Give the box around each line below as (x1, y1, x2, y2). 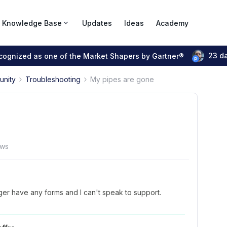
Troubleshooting (25, 75, 81, 84)
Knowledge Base (2, 18, 62, 27)
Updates (82, 18, 112, 27)
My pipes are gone (90, 75, 154, 84)
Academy (156, 18, 188, 27)
